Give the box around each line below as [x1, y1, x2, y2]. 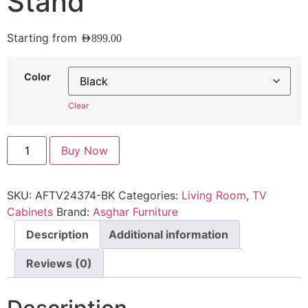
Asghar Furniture [93, 204, 178, 219]
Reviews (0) [26, 256, 92, 270]
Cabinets [7, 204, 53, 219]
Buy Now [61, 143, 109, 157]
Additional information [109, 227, 228, 241]
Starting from [7, 31, 80, 45]
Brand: [56, 204, 93, 219]
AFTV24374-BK [35, 188, 115, 202]
